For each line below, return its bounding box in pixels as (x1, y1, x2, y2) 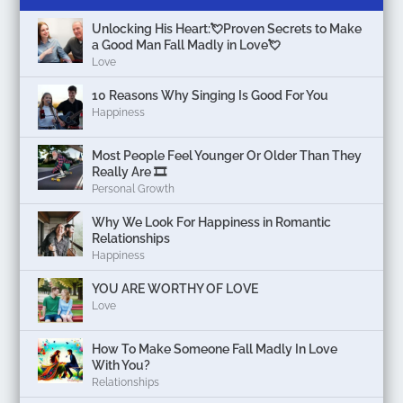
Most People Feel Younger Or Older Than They (92, 148, 363, 163)
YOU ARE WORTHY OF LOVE (92, 281, 259, 296)
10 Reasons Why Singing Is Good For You (92, 87, 329, 103)
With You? (92, 357, 151, 372)
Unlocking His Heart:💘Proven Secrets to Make (92, 21, 363, 36)
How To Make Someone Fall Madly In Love (92, 341, 338, 356)
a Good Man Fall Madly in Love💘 (92, 37, 282, 52)
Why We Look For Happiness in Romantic (92, 214, 332, 229)
